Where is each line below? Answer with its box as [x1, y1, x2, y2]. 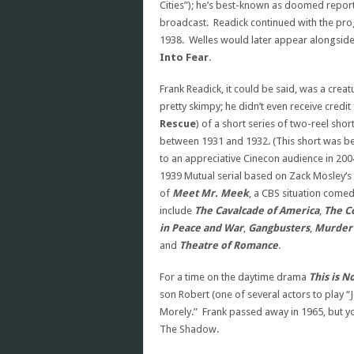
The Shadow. [160, 323, 219, 335]
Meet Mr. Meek [172, 187, 249, 199]
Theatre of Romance [179, 239, 278, 251]
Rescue [160, 118, 196, 130]
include [160, 205, 194, 217]
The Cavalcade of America [194, 205, 319, 217]
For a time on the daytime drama [160, 271, 309, 283]
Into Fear [160, 51, 209, 63]
